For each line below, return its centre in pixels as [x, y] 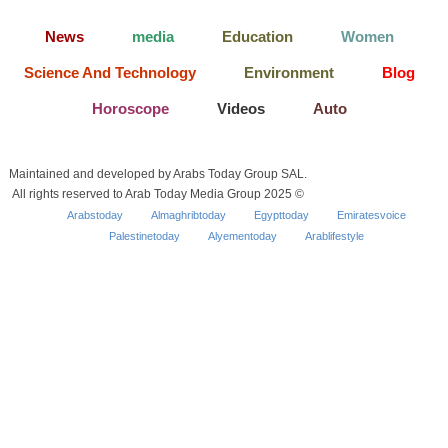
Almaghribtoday [188, 214]
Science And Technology [110, 72]
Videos [241, 108]
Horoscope [131, 108]
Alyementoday [242, 235]
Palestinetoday [144, 235]
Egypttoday [281, 214]
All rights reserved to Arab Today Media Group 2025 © [157, 193]
